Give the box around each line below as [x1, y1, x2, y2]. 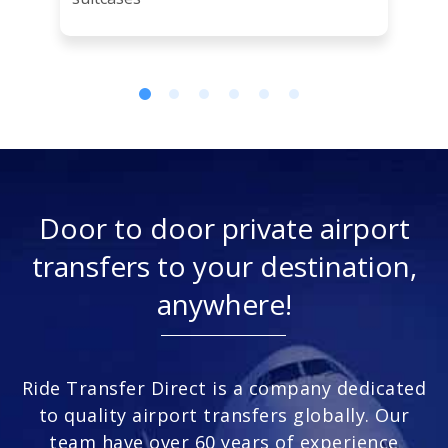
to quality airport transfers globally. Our [38, 402, 410, 427]
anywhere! [156, 284, 292, 323]
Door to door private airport [38, 208, 410, 247]
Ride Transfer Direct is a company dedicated [21, 375, 427, 400]
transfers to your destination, [31, 246, 417, 285]
